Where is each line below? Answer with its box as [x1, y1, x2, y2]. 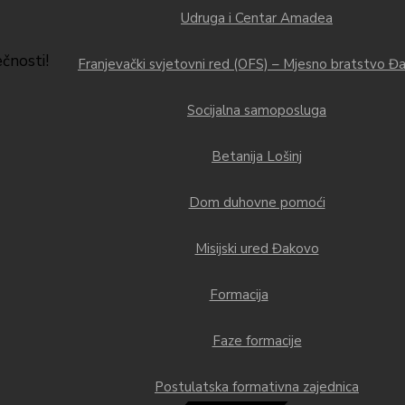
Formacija [209, 286, 268, 304]
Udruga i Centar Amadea [181, 9, 333, 27]
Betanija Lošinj [212, 147, 302, 165]
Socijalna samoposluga [187, 101, 326, 119]
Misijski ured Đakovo [194, 240, 319, 258]
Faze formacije [212, 332, 302, 350]
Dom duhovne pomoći [188, 193, 325, 212]
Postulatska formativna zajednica [155, 378, 359, 396]
